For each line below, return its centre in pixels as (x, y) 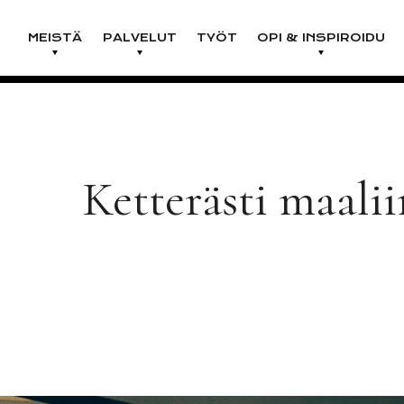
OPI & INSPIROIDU (321, 37)
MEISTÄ (55, 37)
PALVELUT (139, 37)
